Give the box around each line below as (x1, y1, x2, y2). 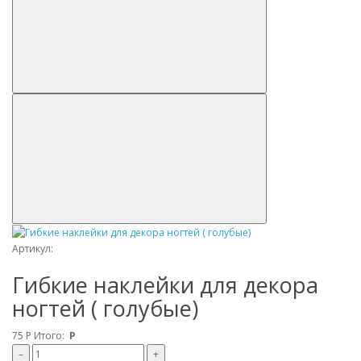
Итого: (34, 329, 67, 343)
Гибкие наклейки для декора (12, 270, 318, 301)
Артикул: (12, 242, 53, 256)
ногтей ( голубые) (12, 293, 198, 324)
